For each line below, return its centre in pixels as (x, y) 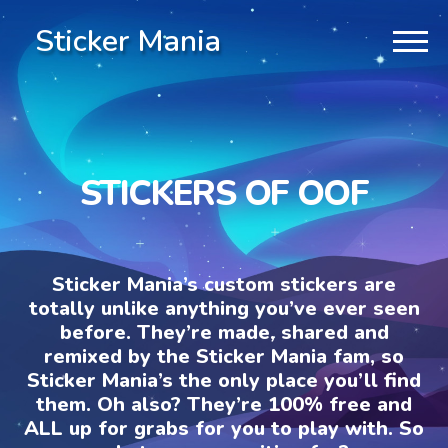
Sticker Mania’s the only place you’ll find (224, 380)
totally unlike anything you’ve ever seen (224, 308)
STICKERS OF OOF (224, 193)
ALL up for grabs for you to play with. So (224, 428)
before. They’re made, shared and (224, 332)
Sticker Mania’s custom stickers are (224, 284)
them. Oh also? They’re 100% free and (224, 404)
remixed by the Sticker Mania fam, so (224, 356)
